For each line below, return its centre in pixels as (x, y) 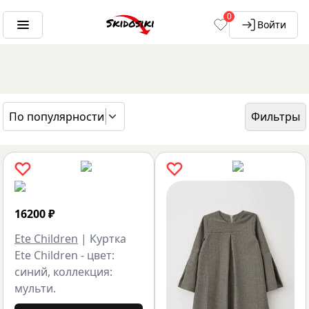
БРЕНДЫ (117, 130)
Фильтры (276, 117)
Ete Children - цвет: (64, 255)
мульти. (35, 288)
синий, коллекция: (63, 272)
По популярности (57, 117)
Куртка (108, 239)
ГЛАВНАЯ (46, 130)
